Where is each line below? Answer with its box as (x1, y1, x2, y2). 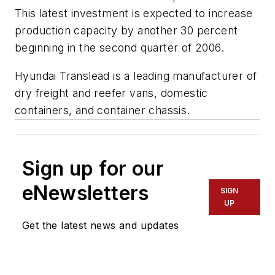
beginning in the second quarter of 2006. (15, 41, 224, 55)
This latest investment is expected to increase (15, 7, 253, 20)
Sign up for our (22, 157, 164, 181)
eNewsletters (22, 181, 149, 206)
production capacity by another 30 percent (15, 24, 238, 37)
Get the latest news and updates (22, 219, 179, 232)
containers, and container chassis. (15, 104, 190, 117)
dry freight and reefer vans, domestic (15, 87, 208, 100)
